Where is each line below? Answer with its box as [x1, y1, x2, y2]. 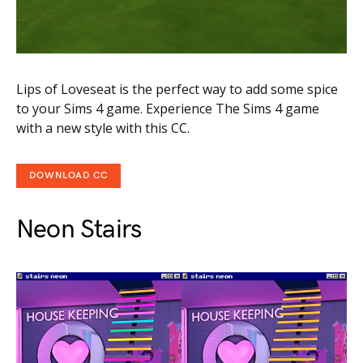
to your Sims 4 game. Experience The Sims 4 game [16, 99, 319, 117]
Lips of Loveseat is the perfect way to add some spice [16, 79, 338, 98]
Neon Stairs [16, 213, 142, 246]
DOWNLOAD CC [29, 169, 108, 181]
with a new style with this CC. [16, 118, 190, 137]
